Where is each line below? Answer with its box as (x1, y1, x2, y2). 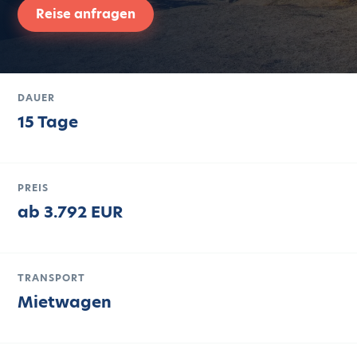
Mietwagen (18, 291, 112, 313)
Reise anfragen (36, 5, 135, 23)
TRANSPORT (18, 271, 85, 284)
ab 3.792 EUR (18, 201, 123, 223)
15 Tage (18, 111, 78, 133)
